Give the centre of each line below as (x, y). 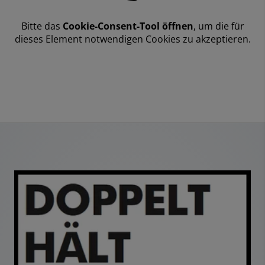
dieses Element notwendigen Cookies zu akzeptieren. (132, 39)
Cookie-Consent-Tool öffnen (128, 26)
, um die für (219, 26)
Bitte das (41, 26)
